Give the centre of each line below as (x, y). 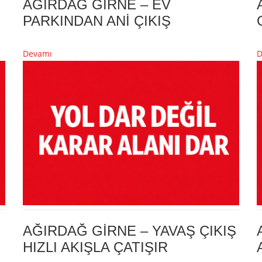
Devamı (37, 54)
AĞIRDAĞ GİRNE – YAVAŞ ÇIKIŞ (130, 231)
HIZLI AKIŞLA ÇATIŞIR (95, 247)
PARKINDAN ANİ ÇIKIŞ (97, 21)
